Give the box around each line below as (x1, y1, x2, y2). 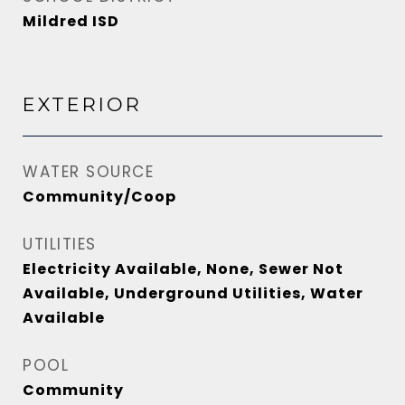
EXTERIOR (23, 93, 142, 116)
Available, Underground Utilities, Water (23, 283, 363, 304)
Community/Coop (23, 186, 176, 207)
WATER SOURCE (23, 161, 154, 183)
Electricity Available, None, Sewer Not (23, 259, 344, 279)
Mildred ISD (23, 11, 119, 32)
